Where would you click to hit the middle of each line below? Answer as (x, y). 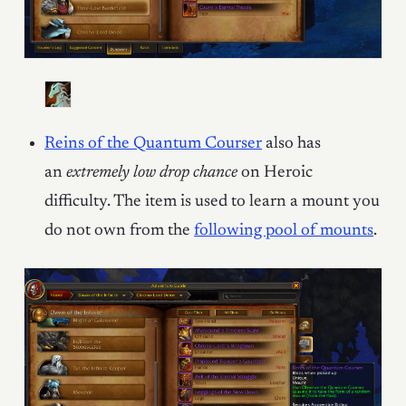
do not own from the (120, 231)
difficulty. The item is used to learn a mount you (213, 202)
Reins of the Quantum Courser (154, 144)
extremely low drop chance (152, 173)
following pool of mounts (284, 231)
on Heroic (275, 173)
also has (292, 144)
